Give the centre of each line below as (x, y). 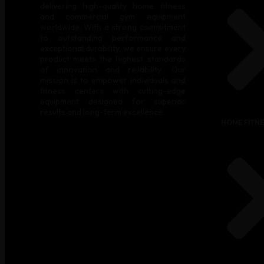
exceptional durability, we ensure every (113, 48)
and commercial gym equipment (113, 16)
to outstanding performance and (113, 37)
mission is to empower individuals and (113, 80)
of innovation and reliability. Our (113, 69)
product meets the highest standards (113, 59)
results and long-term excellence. (102, 112)
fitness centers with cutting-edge (113, 90)
